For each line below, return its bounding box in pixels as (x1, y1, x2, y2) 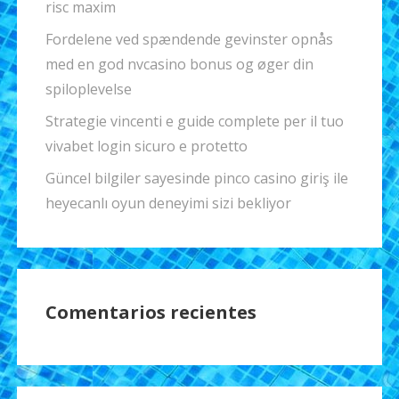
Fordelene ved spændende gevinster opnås (45, 29, 333, 50)
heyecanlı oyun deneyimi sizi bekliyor (45, 193, 291, 214)
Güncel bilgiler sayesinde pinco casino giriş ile (45, 168, 348, 189)
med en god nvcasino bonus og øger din (45, 54, 313, 75)
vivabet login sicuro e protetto (45, 136, 248, 157)
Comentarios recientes (45, 300, 256, 325)
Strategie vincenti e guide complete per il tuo (45, 111, 344, 132)
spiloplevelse (45, 79, 132, 100)
